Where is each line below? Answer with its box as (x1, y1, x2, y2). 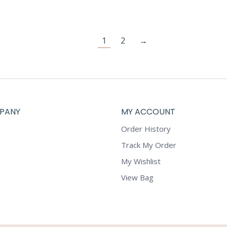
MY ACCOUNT (121, 106, 175, 118)
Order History (121, 124, 171, 134)
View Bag (121, 172, 154, 183)
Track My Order (121, 140, 176, 150)
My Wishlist (121, 156, 161, 167)
